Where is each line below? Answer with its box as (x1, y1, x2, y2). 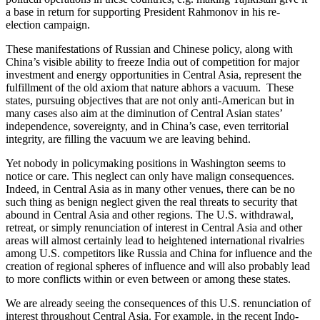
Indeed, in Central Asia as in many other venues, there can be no (6, 182, 295, 195)
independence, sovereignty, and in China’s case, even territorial (6, 119, 289, 132)
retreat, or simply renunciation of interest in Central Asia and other (6, 221, 302, 234)
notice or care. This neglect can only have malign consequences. (6, 169, 294, 182)
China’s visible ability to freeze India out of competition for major (6, 55, 299, 68)
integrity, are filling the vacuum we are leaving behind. (6, 132, 254, 145)
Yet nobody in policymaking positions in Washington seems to (6, 156, 286, 169)
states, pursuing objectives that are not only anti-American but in (6, 94, 294, 106)
